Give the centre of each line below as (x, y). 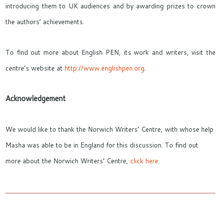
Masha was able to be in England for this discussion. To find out (102, 145)
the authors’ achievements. (45, 21)
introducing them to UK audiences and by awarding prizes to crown (110, 6)
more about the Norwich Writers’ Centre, (68, 161)
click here (145, 161)
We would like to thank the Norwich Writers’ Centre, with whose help (110, 129)
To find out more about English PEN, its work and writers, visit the (110, 52)
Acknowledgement (36, 98)
